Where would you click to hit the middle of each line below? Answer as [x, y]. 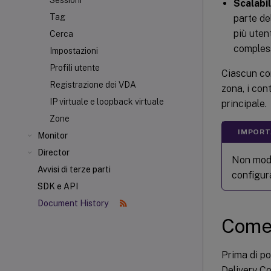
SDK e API [58, 186]
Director [54, 152]
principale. [244, 103]
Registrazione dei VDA [93, 85]
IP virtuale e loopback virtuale [107, 102]
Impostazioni [74, 51]
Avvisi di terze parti [74, 169]
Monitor [53, 135]
